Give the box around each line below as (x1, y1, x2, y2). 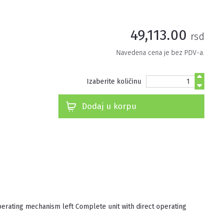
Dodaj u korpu (81, 101, 136, 111)
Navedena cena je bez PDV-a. (116, 49, 204, 57)
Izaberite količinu (86, 77, 141, 86)
